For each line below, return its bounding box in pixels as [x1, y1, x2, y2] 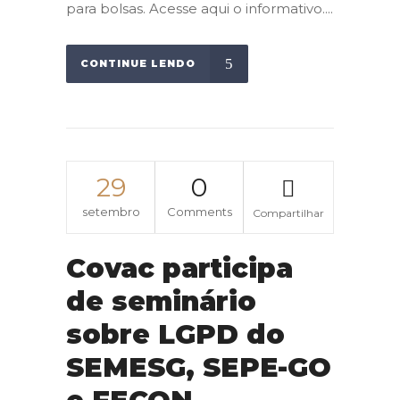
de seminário [66, 285, 256, 319]
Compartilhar [253, 206, 324, 221]
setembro [81, 204, 140, 220]
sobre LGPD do [66, 318, 285, 352]
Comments [166, 204, 232, 220]
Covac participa [66, 252, 293, 286]
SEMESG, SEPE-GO [66, 351, 331, 385]
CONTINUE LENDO [80, 57, 196, 71]
